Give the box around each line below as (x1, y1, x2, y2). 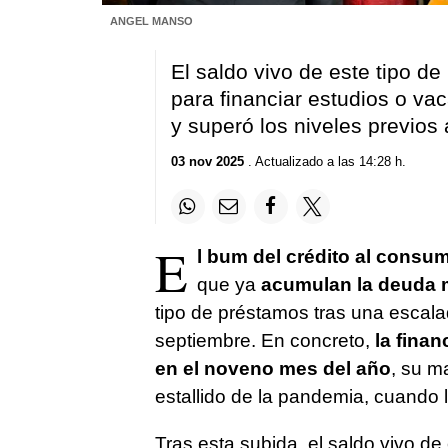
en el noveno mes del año (154, 357, 391, 379)
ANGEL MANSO (109, 14, 193, 27)
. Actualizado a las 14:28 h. (243, 154, 406, 170)
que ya (196, 273, 256, 295)
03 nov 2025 (170, 154, 244, 170)
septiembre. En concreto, (154, 329, 375, 351)
